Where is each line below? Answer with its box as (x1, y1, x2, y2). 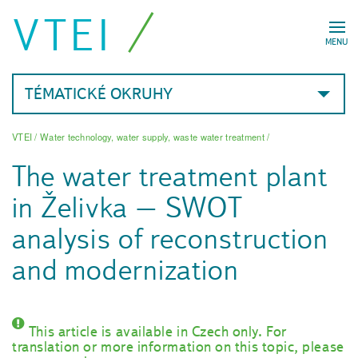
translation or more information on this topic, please (12, 338, 344, 356)
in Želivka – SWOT (12, 189, 244, 226)
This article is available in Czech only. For (28, 323, 287, 341)
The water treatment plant (12, 158, 328, 195)
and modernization (12, 252, 240, 288)
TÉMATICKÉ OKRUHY (25, 84, 173, 103)
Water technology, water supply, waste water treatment (39, 130, 265, 143)
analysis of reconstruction (12, 221, 329, 257)
